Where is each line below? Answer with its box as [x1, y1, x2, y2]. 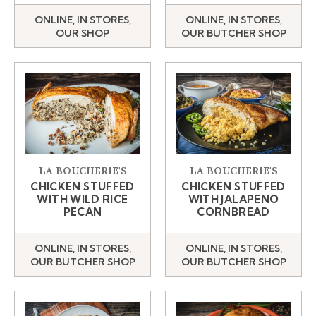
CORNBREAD [197, 205, 270, 219]
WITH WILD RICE [37, 193, 128, 207]
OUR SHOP [56, 26, 109, 39]
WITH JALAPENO [188, 193, 279, 207]
